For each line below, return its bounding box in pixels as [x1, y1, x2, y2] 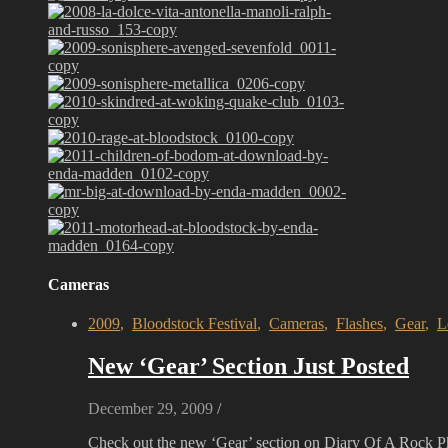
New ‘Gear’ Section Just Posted [88, 353, 409, 380]
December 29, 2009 [88, 400, 213, 418]
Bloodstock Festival [132, 315, 257, 333]
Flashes [336, 315, 383, 333]
